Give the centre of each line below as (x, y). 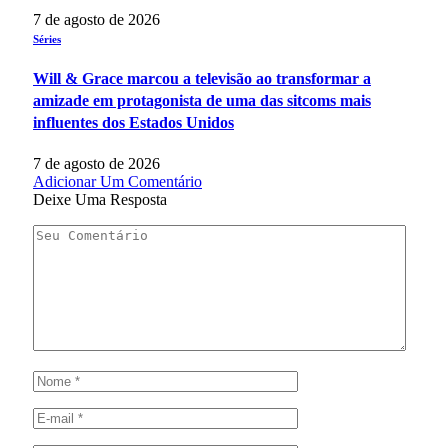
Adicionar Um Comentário (117, 182)
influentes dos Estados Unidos (133, 122)
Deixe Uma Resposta (100, 200)
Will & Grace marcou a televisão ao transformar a (202, 78)
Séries (47, 38)
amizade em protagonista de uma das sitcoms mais (202, 100)
